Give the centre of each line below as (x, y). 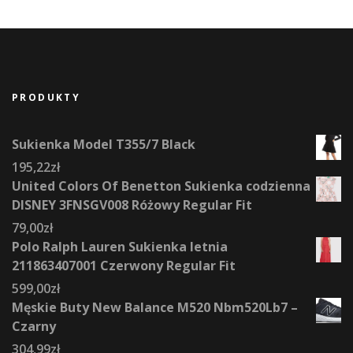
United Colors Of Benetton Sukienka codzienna (161, 186)
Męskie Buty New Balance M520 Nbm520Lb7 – (155, 308)
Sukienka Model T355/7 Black (104, 145)
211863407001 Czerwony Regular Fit (124, 266)
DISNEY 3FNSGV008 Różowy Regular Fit (132, 205)
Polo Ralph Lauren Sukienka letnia (120, 247)
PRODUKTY (46, 98)
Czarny (34, 327)
